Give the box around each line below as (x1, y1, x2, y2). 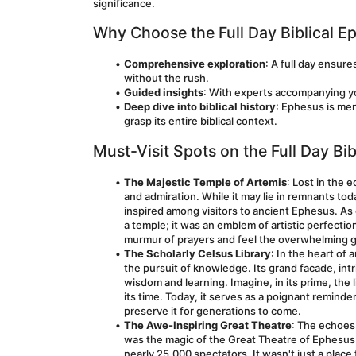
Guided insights (123, 86, 203, 99)
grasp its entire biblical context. (124, 114, 277, 127)
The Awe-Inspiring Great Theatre (123, 319, 292, 331)
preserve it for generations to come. (124, 304, 301, 317)
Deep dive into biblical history (123, 100, 276, 113)
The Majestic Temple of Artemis (123, 176, 287, 188)
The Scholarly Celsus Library (123, 247, 271, 260)
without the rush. (124, 72, 209, 84)
